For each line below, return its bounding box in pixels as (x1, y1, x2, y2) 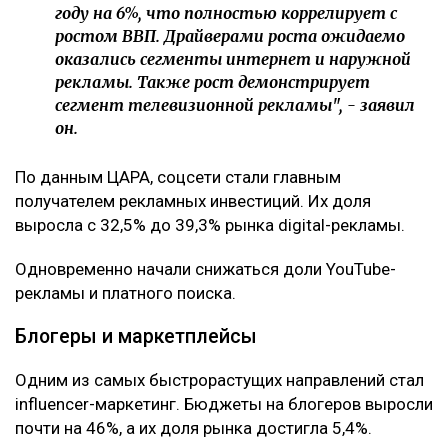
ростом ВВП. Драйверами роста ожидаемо (55, 25, 405, 46)
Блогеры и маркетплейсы (15, 324, 257, 348)
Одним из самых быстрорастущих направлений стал (15, 369, 424, 390)
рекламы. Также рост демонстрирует (55, 71, 370, 92)
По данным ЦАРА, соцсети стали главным (15, 166, 341, 187)
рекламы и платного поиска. (15, 282, 236, 303)
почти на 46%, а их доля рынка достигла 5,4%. (15, 417, 372, 438)
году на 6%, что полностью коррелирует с (55, 2, 397, 23)
